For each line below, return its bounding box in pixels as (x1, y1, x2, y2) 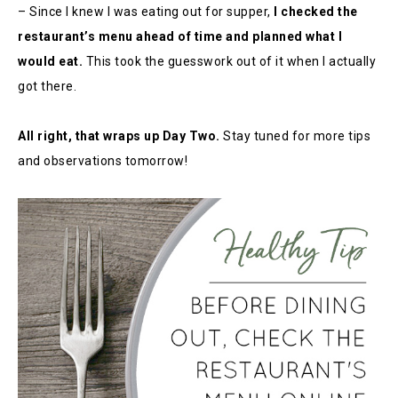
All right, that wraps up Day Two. (18, 129, 223, 143)
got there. (18, 79, 76, 93)
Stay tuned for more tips (223, 129, 370, 143)
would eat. (18, 54, 83, 68)
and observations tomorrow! (18, 154, 187, 168)
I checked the (270, 4, 358, 19)
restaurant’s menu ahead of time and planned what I (18, 29, 342, 44)
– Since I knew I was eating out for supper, (18, 4, 271, 19)
